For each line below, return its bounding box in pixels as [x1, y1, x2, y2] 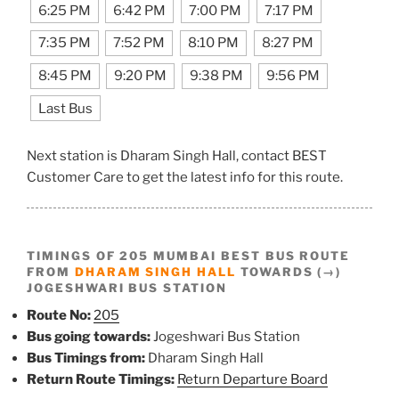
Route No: [27, 307, 91, 324]
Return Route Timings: [27, 371, 175, 388]
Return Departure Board [177, 371, 328, 388]
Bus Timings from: [27, 350, 145, 367]
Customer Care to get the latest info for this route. [27, 168, 343, 185]
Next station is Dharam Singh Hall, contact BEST [27, 147, 327, 164]
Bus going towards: [27, 329, 151, 346]
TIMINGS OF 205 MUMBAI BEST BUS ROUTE [27, 248, 351, 264]
